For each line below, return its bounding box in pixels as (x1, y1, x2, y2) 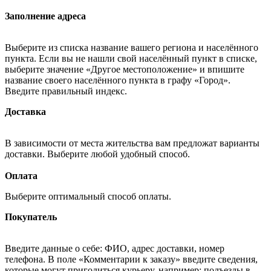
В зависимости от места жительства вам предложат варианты (5, 137, 260, 148)
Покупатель (5, 211, 57, 222)
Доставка (5, 106, 46, 117)
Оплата (5, 170, 38, 181)
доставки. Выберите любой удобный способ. (5, 148, 192, 159)
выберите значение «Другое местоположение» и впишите (5, 64, 244, 74)
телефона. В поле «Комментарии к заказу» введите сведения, (5, 253, 258, 264)
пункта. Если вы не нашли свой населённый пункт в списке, (5, 53, 257, 64)
